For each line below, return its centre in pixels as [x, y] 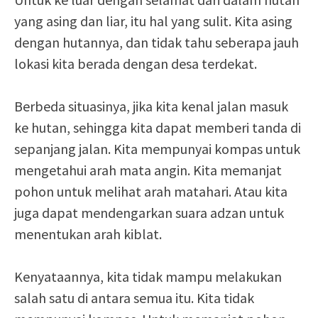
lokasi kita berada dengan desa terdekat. [136, 64]
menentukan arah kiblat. [88, 234]
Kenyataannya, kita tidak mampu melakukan [148, 276]
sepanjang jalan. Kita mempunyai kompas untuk [157, 149]
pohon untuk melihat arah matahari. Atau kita [151, 191]
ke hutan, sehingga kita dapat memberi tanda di [158, 127]
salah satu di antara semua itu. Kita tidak [134, 298]
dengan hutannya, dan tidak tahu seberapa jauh [157, 42]
